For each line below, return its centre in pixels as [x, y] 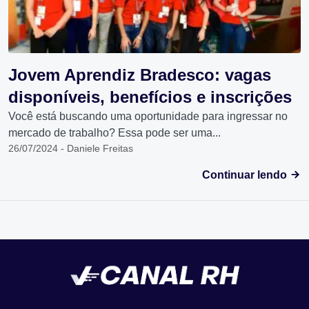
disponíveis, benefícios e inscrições [150, 97]
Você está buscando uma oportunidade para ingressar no [148, 116]
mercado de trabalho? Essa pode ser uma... [114, 133]
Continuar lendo [246, 175]
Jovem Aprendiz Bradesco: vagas [140, 75]
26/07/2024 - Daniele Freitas [71, 148]
